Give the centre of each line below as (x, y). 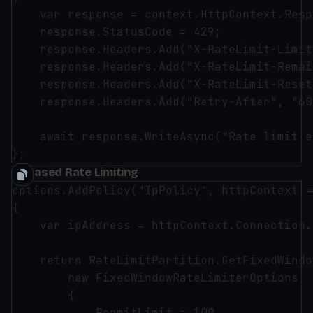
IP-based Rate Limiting (75, 172)
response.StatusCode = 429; (117, 32)
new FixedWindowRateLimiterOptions (155, 278)
